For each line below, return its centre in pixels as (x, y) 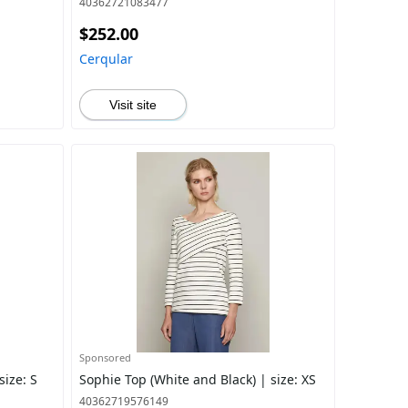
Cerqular (106, 59)
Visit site (133, 105)
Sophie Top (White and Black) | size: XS (197, 379)
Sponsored (105, 357)
